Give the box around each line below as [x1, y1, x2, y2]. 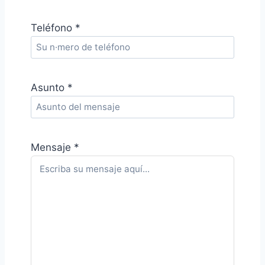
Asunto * [31, 82, 73, 94]
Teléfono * [31, 21, 80, 34]
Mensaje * [31, 141, 79, 154]
